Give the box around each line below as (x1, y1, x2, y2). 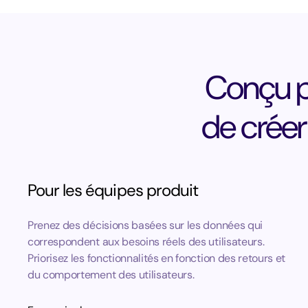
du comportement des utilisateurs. (27, 267, 195, 282)
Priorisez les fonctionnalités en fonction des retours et (27, 251, 286, 265)
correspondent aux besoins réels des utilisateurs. (27, 234, 265, 249)
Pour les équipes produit (27, 179, 198, 201)
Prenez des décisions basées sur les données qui (27, 218, 263, 232)
